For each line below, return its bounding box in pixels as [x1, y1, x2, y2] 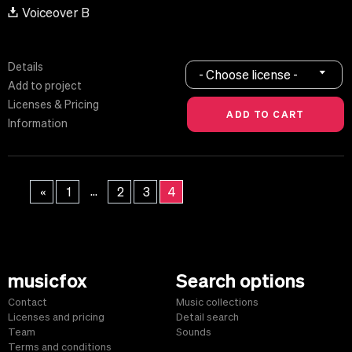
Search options [176, 269, 305, 292]
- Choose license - [199, 67, 299, 82]
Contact [8, 296, 47, 309]
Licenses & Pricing [8, 98, 99, 112]
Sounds [176, 326, 211, 339]
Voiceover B [22, 5, 90, 20]
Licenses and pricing [8, 311, 104, 324]
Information [8, 117, 68, 130]
